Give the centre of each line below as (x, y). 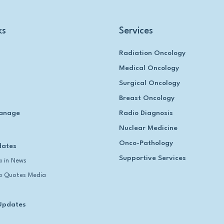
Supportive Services (152, 158)
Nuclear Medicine (148, 128)
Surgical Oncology (149, 83)
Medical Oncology (149, 68)
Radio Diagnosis (146, 113)
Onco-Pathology (146, 143)
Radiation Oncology (152, 53)
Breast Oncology (147, 98)
